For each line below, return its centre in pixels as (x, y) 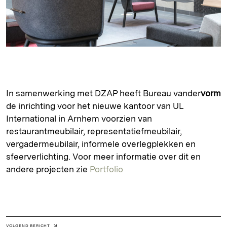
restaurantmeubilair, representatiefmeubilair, (94, 131)
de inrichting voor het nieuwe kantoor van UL (95, 106)
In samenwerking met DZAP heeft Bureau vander (103, 93)
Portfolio (106, 169)
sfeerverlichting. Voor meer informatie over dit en (103, 157)
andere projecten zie (48, 169)
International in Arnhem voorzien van (79, 119)
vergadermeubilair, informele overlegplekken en (101, 144)
